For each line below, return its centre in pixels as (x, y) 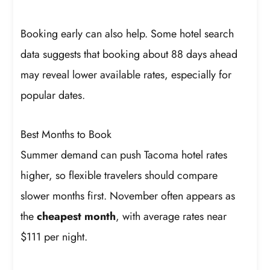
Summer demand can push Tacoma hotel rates (124, 155)
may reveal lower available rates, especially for (126, 74)
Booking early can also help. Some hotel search (127, 33)
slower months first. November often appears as (128, 196)
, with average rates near (171, 217)
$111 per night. (54, 237)
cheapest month (77, 217)
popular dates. (53, 95)
